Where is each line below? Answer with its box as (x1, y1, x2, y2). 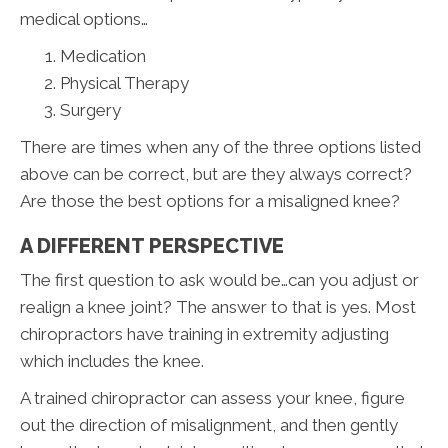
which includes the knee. (20, 351, 204, 371)
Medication (60, 46, 146, 66)
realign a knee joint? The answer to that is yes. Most (20, 297, 416, 317)
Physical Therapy (60, 73, 189, 93)
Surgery (60, 100, 121, 120)
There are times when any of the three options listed (20, 137, 421, 157)
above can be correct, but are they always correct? (20, 164, 412, 184)
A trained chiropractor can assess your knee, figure (20, 388, 405, 408)
